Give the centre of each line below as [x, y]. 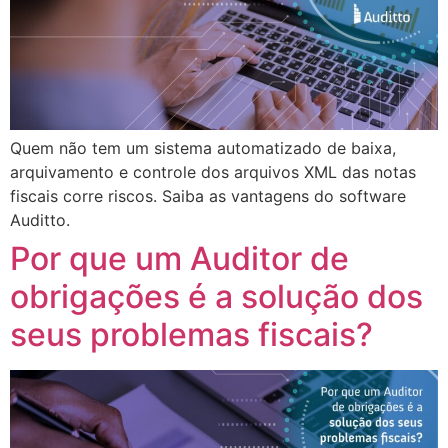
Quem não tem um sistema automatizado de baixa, [203, 148]
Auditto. [40, 220]
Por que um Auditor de [179, 259]
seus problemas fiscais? [191, 335]
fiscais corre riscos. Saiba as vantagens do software [208, 196]
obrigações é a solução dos [216, 297]
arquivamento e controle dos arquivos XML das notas [213, 172]
